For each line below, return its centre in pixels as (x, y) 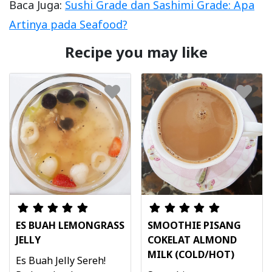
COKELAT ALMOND (192, 240)
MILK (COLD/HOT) (191, 254)
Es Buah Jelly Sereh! (61, 260)
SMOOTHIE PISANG (194, 225)
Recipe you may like (136, 52)
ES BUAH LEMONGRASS (70, 225)
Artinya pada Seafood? (68, 25)
